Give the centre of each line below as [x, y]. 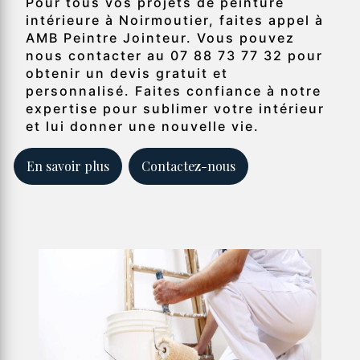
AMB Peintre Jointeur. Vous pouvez [160, 38]
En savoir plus [68, 166]
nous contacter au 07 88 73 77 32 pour [174, 56]
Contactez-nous [188, 166]
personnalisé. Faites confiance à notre [174, 91]
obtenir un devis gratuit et [127, 74]
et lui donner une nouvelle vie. [143, 127]
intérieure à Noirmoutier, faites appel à [175, 20]
